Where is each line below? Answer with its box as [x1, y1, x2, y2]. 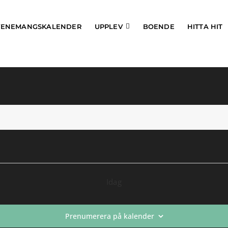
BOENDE [142, 22, 175, 31]
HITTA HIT [187, 22, 223, 31]
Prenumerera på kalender [65, 211, 154, 221]
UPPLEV [94, 22, 123, 31]
